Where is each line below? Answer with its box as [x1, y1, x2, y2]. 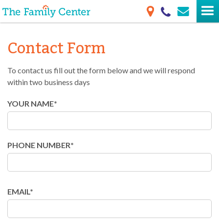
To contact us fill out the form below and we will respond [7, 66, 195, 75]
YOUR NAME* [7, 99, 57, 109]
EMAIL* [7, 187, 33, 197]
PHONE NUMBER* [7, 140, 74, 150]
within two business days [7, 77, 90, 87]
